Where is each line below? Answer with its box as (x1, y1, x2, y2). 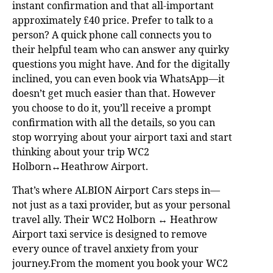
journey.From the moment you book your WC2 (12, 256, 228, 270)
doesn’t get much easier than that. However (12, 86, 216, 100)
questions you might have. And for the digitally (12, 57, 230, 71)
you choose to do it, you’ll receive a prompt (12, 101, 211, 115)
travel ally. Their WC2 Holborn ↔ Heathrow (12, 212, 218, 226)
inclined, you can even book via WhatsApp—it (12, 71, 225, 85)
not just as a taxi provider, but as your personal (12, 197, 230, 211)
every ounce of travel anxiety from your (12, 241, 199, 255)
